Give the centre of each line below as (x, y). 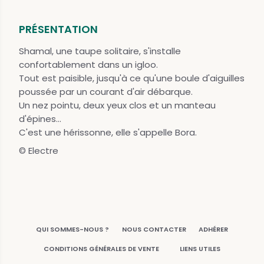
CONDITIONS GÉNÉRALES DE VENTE (102, 249)
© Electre (39, 150)
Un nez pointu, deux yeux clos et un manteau (117, 105)
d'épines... (40, 118)
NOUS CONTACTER (154, 229)
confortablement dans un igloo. (88, 64)
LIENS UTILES (200, 249)
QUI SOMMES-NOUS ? (73, 229)
